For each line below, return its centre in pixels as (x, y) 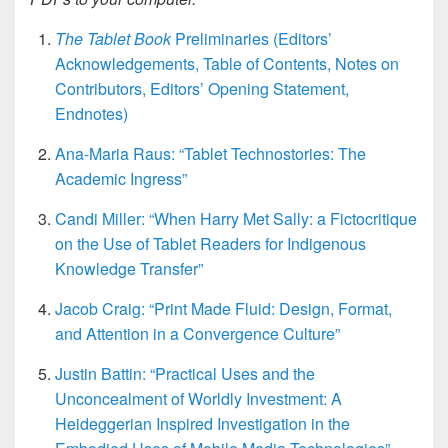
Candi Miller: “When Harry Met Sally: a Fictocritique (236, 218)
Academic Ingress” (123, 178)
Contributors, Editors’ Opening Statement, (202, 88)
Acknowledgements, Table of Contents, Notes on (227, 63)
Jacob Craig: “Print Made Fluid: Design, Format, (223, 308)
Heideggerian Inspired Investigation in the (202, 423)
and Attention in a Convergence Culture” (197, 333)
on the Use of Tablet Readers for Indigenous (210, 243)
